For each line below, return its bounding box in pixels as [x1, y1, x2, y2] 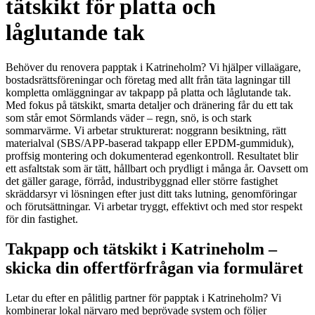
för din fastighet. [6, 212, 78, 225]
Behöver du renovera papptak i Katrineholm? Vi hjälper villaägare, [6, 60, 301, 73]
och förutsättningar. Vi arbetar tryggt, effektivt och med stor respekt [6, 200, 302, 212]
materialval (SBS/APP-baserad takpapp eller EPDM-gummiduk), [6, 136, 294, 149]
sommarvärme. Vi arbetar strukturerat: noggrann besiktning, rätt [6, 124, 286, 136]
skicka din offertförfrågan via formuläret [6, 258, 303, 277]
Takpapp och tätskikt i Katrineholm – [6, 239, 277, 258]
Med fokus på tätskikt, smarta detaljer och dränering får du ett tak [6, 98, 293, 111]
